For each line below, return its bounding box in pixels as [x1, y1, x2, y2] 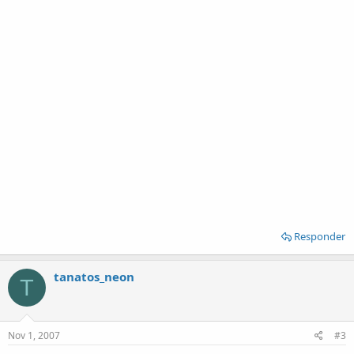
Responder [294, 229, 345, 243]
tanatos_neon [54, 269, 134, 284]
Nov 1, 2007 [8, 328, 60, 342]
